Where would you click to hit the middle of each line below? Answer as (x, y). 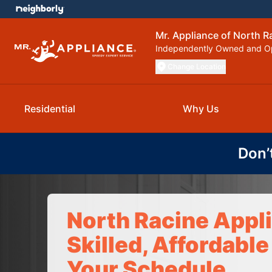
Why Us (201, 109)
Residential (50, 109)
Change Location (197, 66)
